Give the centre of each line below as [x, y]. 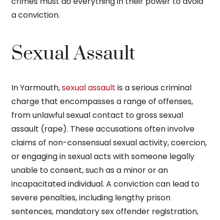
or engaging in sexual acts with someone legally [103, 156]
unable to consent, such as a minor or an [90, 170]
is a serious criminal [153, 87]
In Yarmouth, [37, 87]
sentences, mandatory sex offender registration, [105, 211]
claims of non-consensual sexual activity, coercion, [109, 142]
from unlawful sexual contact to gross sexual [97, 115]
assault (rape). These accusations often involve [103, 129]
